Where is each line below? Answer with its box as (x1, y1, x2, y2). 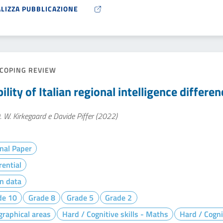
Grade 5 (66, 192, 94, 204)
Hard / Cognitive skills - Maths (62, 208, 168, 220)
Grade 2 (105, 192, 132, 204)
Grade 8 (28, 192, 55, 204)
